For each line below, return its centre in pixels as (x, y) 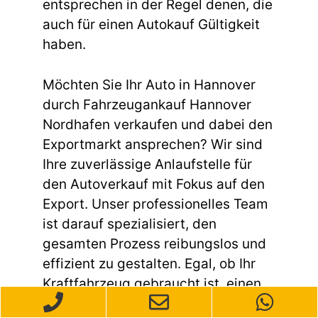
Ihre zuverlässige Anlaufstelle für (147, 164)
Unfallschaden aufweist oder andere (158, 303)
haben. (64, 45)
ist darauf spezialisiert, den (130, 224)
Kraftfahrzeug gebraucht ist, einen (152, 283)
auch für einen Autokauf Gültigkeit (151, 25)
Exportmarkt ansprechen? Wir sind (153, 144)
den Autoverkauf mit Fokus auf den (154, 184)
